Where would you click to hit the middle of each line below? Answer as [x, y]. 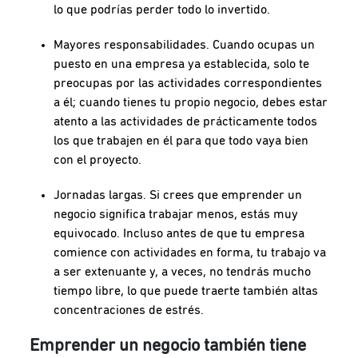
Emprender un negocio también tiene [168, 346]
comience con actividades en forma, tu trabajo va [190, 252]
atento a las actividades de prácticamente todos [186, 121]
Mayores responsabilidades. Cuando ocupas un [185, 44]
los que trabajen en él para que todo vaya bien [181, 140]
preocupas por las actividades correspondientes [188, 83]
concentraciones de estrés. [129, 310]
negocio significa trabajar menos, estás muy [176, 214]
